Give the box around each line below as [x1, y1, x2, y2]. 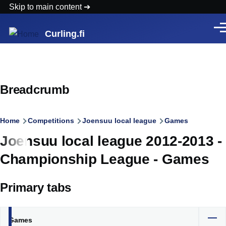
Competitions [28, 116, 74, 125]
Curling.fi [45, 29, 85, 39]
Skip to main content [9, 3, 84, 11]
